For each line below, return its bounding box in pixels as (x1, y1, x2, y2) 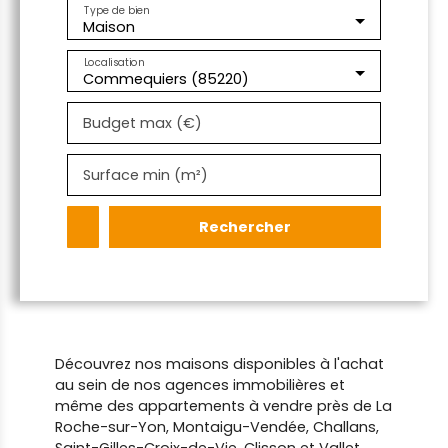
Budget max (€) (83, 113, 202, 133)
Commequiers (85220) (83, 69, 249, 89)
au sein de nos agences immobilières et (55, 375, 345, 395)
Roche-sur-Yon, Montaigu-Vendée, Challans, (55, 417, 379, 437)
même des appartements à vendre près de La (55, 396, 392, 416)
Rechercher (199, 216, 291, 237)
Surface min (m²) (83, 165, 208, 185)
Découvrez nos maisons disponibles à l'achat (55, 354, 384, 374)
